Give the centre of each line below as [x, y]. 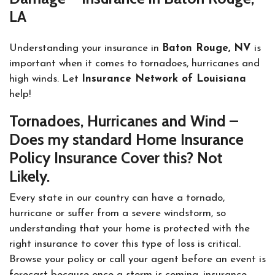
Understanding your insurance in [86, 48]
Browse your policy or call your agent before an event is [137, 259]
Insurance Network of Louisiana [164, 79]
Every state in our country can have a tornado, [117, 198]
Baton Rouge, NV [207, 48]
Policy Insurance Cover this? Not [116, 158]
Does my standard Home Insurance [126, 139]
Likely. [29, 176]
